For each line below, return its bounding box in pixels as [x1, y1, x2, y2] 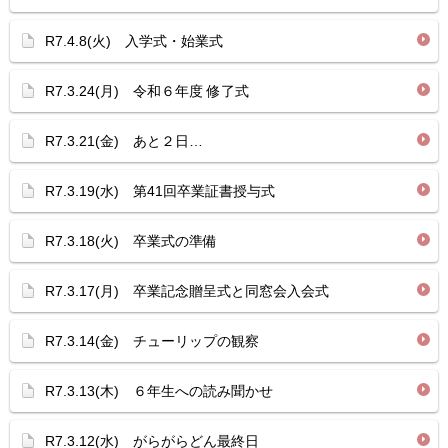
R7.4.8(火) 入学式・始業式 [45, 33, 223, 49]
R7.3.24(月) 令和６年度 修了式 [45, 83, 249, 99]
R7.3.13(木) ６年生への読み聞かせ [45, 383, 273, 399]
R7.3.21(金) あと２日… [45, 133, 203, 149]
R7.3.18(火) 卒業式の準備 [45, 233, 217, 249]
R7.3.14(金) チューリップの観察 [45, 333, 259, 349]
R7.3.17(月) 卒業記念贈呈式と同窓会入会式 [45, 283, 329, 299]
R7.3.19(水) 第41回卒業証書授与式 [45, 183, 275, 199]
